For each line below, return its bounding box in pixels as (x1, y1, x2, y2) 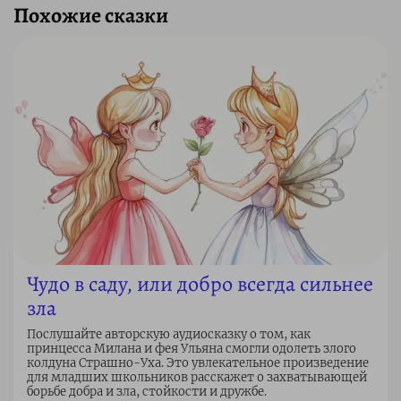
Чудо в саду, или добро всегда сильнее (27, 269, 373, 298)
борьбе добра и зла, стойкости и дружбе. (27, 383, 267, 399)
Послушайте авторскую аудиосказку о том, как (27, 326, 311, 342)
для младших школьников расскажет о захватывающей (27, 369, 367, 385)
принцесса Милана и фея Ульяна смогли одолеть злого (27, 340, 356, 356)
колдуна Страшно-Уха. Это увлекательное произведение (27, 354, 369, 371)
